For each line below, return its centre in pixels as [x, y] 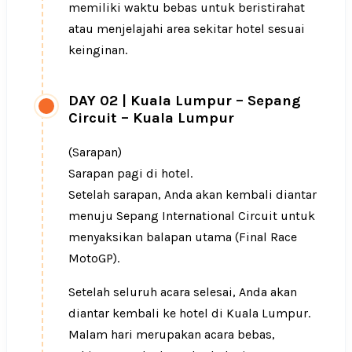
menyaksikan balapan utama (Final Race [183, 237]
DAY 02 [93, 101]
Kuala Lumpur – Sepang [216, 101]
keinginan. [98, 50]
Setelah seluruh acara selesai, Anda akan [183, 292]
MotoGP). [94, 258]
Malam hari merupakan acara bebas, [172, 335]
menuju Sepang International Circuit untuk [192, 216]
